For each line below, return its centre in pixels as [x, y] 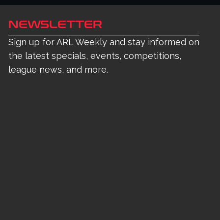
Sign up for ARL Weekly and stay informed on [104, 42]
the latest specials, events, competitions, [95, 56]
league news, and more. [58, 70]
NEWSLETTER [55, 25]
